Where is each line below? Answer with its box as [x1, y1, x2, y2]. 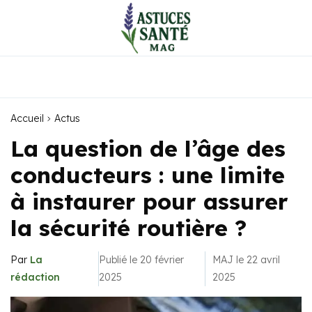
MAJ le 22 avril [212, 253, 280, 266]
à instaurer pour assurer [10, 187, 288, 215]
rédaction [10, 271, 60, 283]
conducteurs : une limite [10, 161, 285, 189]
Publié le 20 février [98, 253, 184, 266]
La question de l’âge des [10, 134, 286, 162]
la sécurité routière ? [10, 214, 247, 242]
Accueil [10, 112, 44, 125]
